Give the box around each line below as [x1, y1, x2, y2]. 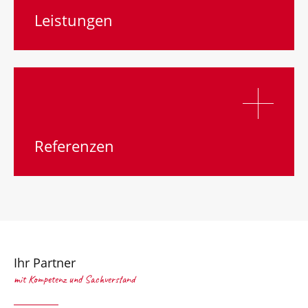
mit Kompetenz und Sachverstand [14, 272, 135, 286]
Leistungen [34, 10, 113, 30]
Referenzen [34, 135, 115, 156]
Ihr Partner [14, 254, 76, 271]
